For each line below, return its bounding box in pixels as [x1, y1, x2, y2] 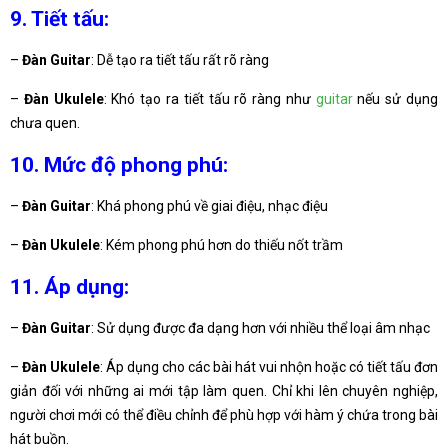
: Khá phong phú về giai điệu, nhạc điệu [91, 198, 328, 215]
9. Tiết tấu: [10, 6, 109, 31]
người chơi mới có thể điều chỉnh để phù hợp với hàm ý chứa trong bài [10, 406, 438, 423]
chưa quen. [10, 115, 80, 132]
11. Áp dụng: [10, 274, 129, 299]
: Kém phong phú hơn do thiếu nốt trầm [100, 237, 343, 254]
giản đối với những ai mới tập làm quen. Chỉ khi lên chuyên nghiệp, [10, 382, 438, 399]
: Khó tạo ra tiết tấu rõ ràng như [103, 91, 316, 108]
